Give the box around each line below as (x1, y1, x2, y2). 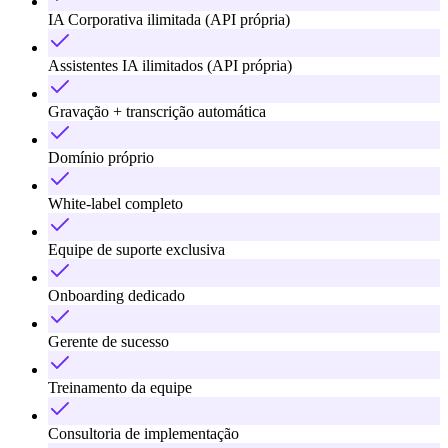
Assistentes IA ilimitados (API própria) (48, 56, 292, 74)
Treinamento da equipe (48, 378, 192, 396)
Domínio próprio (48, 148, 154, 166)
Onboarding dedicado (48, 286, 185, 304)
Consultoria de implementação (48, 424, 239, 442)
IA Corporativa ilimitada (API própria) (48, 10, 290, 28)
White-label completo (48, 194, 183, 212)
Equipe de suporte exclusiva (48, 240, 225, 258)
